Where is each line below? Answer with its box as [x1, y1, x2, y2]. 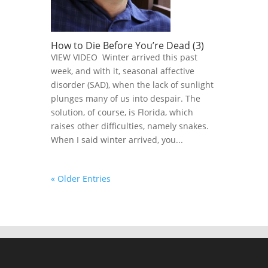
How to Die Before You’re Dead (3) [50, 38, 211, 52]
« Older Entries [50, 172, 111, 184]
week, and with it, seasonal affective [50, 65, 194, 77]
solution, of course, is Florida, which [50, 106, 193, 118]
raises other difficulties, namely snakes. [50, 120, 209, 132]
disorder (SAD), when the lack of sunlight [50, 78, 214, 90]
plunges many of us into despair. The [50, 92, 200, 104]
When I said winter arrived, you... [50, 133, 183, 145]
